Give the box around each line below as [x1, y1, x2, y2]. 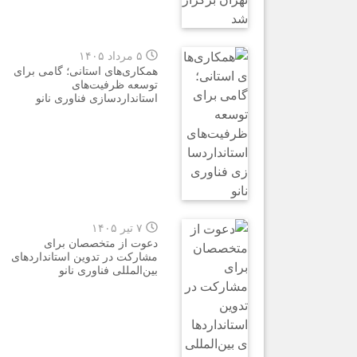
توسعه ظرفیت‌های [71, 76, 158, 92]
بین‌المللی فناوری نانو [58, 261, 158, 277]
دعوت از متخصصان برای [43, 234, 158, 250]
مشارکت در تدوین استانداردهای [10, 248, 158, 264]
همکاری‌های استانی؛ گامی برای [13, 62, 158, 78]
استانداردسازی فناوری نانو [35, 89, 158, 105]
